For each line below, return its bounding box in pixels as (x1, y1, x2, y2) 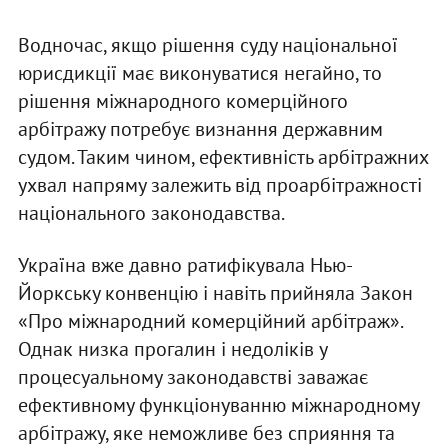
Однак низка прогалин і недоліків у (17, 335, 327, 362)
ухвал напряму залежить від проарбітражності (17, 171, 422, 198)
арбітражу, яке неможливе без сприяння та (17, 419, 395, 446)
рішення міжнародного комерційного (17, 87, 348, 114)
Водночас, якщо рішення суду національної (17, 31, 398, 58)
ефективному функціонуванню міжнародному (17, 391, 419, 418)
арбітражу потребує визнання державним (17, 115, 383, 142)
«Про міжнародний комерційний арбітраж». (17, 307, 402, 334)
